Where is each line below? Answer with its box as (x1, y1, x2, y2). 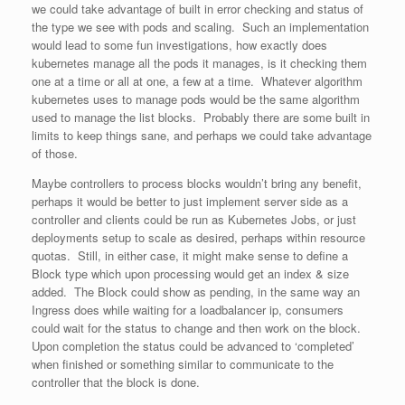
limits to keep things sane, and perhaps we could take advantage (32, 127, 372, 144)
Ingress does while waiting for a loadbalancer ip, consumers (32, 301, 344, 318)
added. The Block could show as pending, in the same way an (32, 283, 360, 300)
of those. (32, 145, 78, 162)
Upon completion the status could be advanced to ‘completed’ (32, 337, 354, 354)
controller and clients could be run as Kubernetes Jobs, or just (32, 211, 356, 228)
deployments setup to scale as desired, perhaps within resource (32, 229, 365, 246)
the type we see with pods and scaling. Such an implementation (32, 18, 369, 35)
